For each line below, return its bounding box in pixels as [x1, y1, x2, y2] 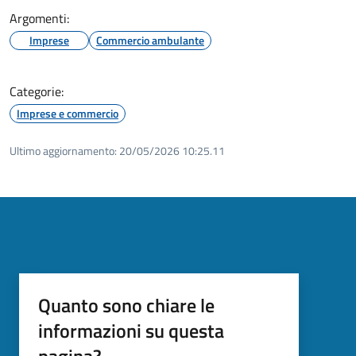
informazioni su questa [38, 316, 224, 346]
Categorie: [10, 82, 64, 102]
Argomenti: [10, 9, 69, 29]
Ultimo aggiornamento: [10, 142, 117, 160]
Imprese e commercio [17, 105, 118, 122]
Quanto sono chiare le [38, 291, 215, 320]
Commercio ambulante [96, 32, 204, 49]
